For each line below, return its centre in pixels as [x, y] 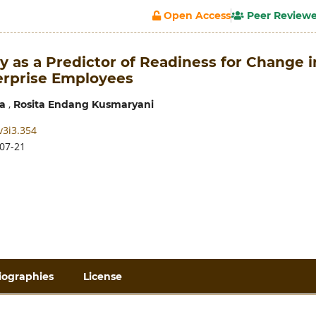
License [103, 277]
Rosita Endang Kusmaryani [83, 104]
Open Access [196, 15]
